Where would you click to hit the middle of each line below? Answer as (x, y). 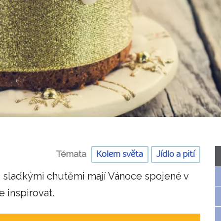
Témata (71, 154)
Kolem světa (120, 154)
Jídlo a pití (175, 154)
